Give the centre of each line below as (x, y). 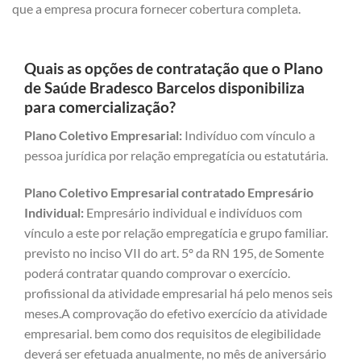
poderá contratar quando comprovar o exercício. (157, 272)
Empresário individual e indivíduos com (193, 212)
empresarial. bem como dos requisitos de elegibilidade (172, 333)
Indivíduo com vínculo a (249, 135)
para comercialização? (100, 107)
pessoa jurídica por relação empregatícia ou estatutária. (176, 156)
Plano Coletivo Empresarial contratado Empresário (169, 192)
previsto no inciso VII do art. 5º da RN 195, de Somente (174, 252)
